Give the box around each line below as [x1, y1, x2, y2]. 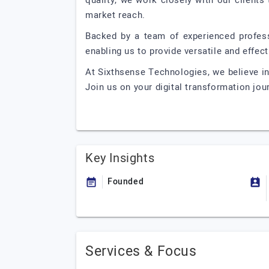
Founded [107, 175, 144, 188]
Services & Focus [85, 241, 197, 262]
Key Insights [85, 150, 155, 167]
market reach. [85, 8, 145, 22]
